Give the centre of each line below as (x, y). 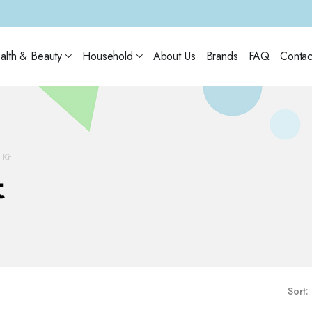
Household (108, 56)
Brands (222, 56)
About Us (174, 56)
